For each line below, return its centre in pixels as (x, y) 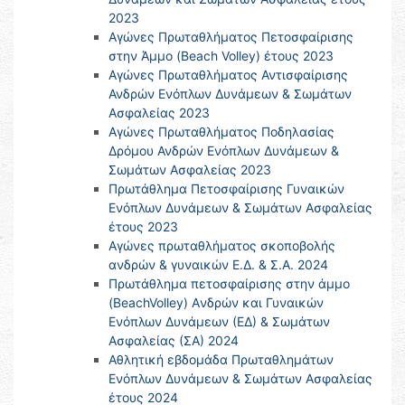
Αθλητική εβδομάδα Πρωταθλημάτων (221, 360)
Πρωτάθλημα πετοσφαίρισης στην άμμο (229, 284)
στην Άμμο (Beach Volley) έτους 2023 (221, 56)
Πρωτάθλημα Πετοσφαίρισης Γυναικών (226, 189)
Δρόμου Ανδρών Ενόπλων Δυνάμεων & (224, 151)
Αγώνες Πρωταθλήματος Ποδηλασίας (221, 132)
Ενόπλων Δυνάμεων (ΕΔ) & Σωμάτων (219, 322)
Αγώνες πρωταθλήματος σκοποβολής (222, 246)
